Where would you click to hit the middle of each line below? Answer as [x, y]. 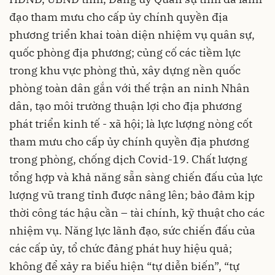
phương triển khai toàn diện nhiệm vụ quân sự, [132, 35]
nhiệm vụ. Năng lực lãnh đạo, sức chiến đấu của [132, 230]
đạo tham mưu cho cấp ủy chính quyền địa [119, 17]
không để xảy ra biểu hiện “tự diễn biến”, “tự [124, 266]
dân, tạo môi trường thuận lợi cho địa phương [126, 106]
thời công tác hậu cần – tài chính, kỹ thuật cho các [137, 213]
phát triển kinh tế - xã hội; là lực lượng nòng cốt [131, 124]
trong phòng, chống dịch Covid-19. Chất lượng [128, 159]
